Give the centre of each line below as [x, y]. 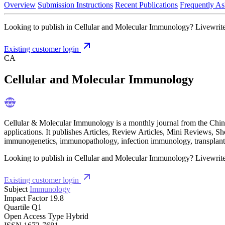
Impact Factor [26, 198]
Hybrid [77, 216]
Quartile [17, 207]
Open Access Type [34, 216]
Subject [16, 189]
